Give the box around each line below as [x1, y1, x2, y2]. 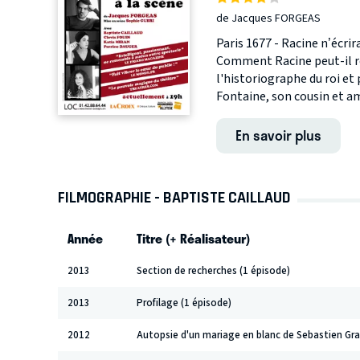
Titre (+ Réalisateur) [137, 227, 250, 248]
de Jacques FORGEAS [215, 10, 321, 27]
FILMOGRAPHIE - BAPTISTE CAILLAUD [58, 187, 291, 207]
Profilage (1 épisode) [137, 295, 231, 310]
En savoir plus [235, 124, 321, 145]
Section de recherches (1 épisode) [137, 263, 290, 278]
